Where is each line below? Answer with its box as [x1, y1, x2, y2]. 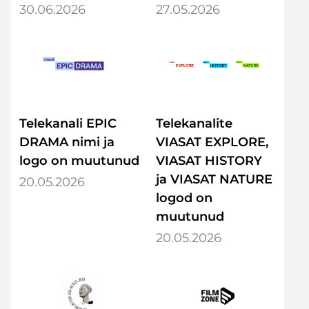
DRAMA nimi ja [19, 134, 114, 150]
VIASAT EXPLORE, [156, 134, 268, 150]
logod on [156, 190, 212, 206]
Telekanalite [156, 116, 232, 132]
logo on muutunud [19, 153, 139, 169]
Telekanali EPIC [19, 116, 117, 132]
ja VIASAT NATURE [156, 172, 272, 188]
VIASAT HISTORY [156, 153, 262, 169]
